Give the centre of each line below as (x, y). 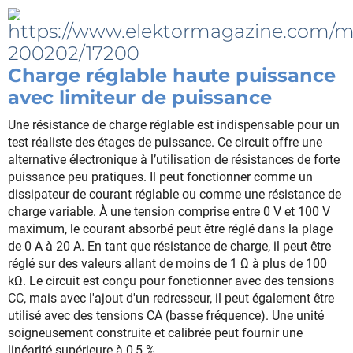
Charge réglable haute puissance (172, 75)
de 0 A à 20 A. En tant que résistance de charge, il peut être (169, 246)
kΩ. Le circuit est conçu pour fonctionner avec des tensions (171, 281)
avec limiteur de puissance (140, 97)
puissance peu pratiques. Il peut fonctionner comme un (160, 176)
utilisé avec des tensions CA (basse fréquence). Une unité (166, 315)
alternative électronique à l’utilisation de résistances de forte (174, 159)
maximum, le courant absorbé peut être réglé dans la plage (170, 229)
